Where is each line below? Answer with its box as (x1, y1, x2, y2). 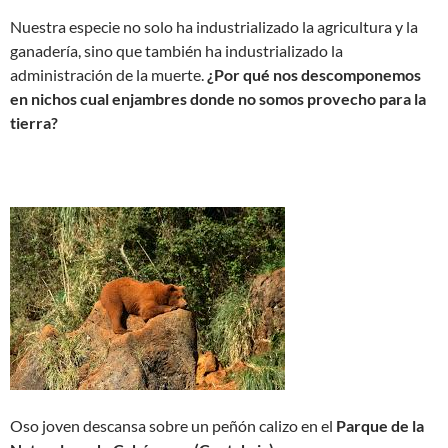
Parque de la (336, 415, 424, 435)
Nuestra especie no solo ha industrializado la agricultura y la (10, 16, 418, 36)
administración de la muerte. (10, 64, 204, 84)
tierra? (10, 112, 58, 132)
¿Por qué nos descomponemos (204, 64, 421, 84)
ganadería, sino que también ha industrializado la (10, 40, 343, 60)
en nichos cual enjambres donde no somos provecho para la (10, 88, 426, 108)
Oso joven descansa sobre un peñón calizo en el (10, 415, 336, 435)
